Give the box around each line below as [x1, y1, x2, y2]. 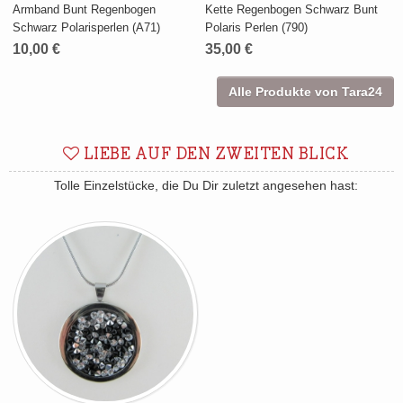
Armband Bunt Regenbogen [13, 3, 157, 17]
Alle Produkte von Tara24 [228, 85, 382, 100]
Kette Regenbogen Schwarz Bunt [205, 3, 379, 17]
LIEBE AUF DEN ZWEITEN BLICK [79, 145, 350, 166]
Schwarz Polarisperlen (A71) [13, 21, 161, 35]
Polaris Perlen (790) [205, 21, 309, 35]
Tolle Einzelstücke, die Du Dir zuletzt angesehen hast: [54, 178, 358, 193]
